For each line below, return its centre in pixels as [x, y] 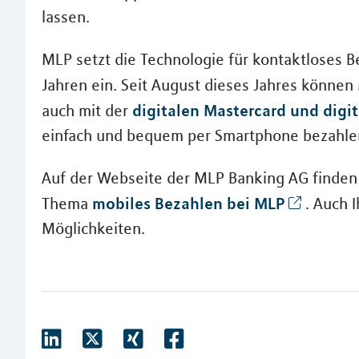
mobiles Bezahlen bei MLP [188, 204]
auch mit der [87, 111]
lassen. [66, 17]
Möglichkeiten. [93, 229]
